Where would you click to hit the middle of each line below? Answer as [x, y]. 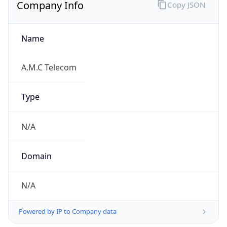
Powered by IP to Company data [68, 212]
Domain [36, 156]
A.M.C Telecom [49, 68]
